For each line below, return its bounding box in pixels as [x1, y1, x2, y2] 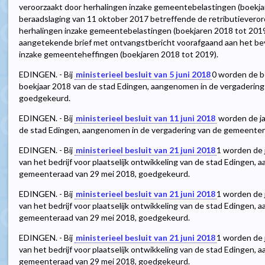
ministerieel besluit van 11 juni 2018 [76, 113, 215, 124]
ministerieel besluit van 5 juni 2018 [76, 69, 211, 80]
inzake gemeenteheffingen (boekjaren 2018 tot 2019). [19, 49, 218, 60]
